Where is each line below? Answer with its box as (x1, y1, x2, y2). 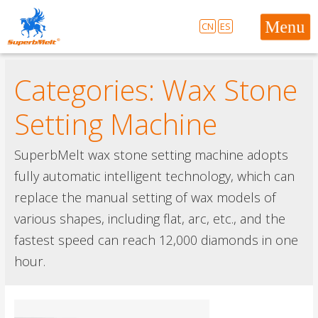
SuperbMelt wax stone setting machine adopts (13, 146, 288, 164)
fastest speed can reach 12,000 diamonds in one (13, 231, 298, 249)
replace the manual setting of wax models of (13, 189, 276, 207)
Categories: (13, 70, 162, 110)
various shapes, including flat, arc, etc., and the (13, 210, 285, 228)
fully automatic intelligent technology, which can (13, 168, 295, 185)
